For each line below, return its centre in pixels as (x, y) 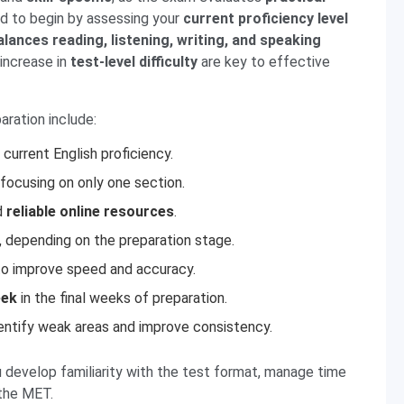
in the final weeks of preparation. (122, 298)
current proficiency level (266, 18)
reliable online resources (90, 211)
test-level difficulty (132, 62)
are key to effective (264, 62)
